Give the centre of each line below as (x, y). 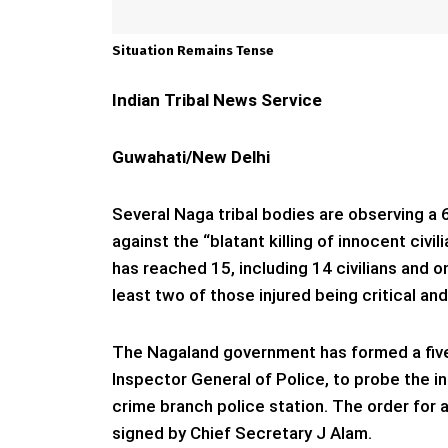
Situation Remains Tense (193, 51)
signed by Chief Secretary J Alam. (242, 432)
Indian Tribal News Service (217, 100)
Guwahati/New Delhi (191, 157)
